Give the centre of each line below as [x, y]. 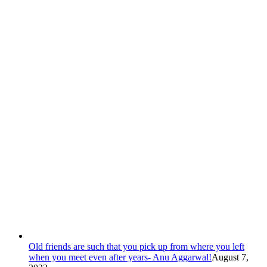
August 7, [230, 257]
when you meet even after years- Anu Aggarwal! [120, 257]
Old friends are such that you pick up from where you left [136, 246]
